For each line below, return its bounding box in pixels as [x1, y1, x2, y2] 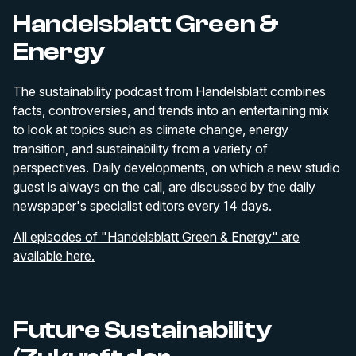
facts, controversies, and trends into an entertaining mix [13, 103, 329, 118]
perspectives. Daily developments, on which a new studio [13, 160, 340, 176]
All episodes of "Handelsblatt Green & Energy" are [13, 229, 300, 245]
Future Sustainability [13, 315, 272, 344]
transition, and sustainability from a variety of [13, 141, 268, 157]
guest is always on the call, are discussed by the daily [13, 179, 315, 195]
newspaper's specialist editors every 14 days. [13, 198, 272, 214]
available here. [13, 248, 95, 264]
